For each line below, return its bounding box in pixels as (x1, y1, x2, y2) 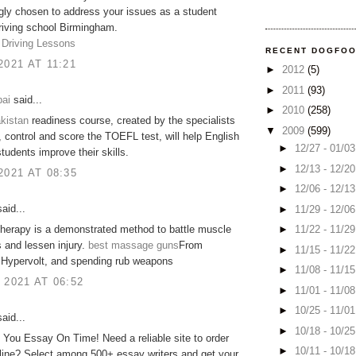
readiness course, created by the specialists (29, 114, 235, 127)
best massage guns (88, 239, 179, 252)
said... (10, 93, 42, 106)
